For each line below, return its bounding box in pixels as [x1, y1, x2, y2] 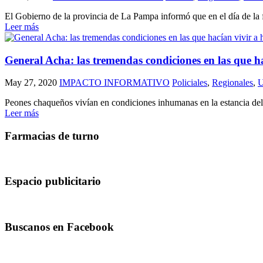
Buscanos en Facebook [5, 220, 114, 233]
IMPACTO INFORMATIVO [59, 77, 170, 88]
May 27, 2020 [5, 77, 57, 88]
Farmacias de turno [5, 130, 99, 143]
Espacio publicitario [5, 175, 101, 188]
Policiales [172, 77, 207, 88]
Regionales [212, 77, 253, 88]
